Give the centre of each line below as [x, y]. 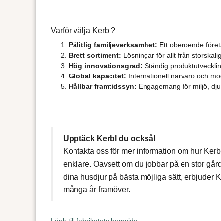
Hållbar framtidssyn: [102, 86]
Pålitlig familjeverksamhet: [113, 45]
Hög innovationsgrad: [105, 65]
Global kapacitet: [97, 76]
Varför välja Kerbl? [83, 30]
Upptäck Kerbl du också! [109, 138]
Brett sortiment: [95, 55]
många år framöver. [96, 189]
